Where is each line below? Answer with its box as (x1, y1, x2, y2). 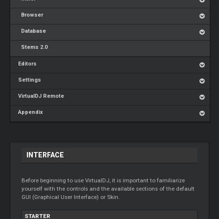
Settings (18, 77, 42, 83)
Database (18, 28, 46, 34)
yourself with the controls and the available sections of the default (22, 185, 195, 192)
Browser (18, 12, 44, 18)
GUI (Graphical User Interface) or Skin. (22, 193, 120, 200)
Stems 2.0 (18, 44, 48, 50)
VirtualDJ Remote (18, 93, 65, 99)
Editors (18, 61, 37, 67)
